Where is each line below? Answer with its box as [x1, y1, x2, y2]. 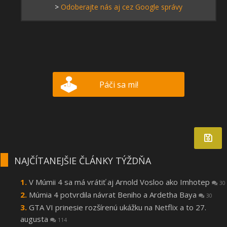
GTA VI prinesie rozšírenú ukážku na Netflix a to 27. [29, 202, 206, 212]
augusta [20, 213, 50, 224]
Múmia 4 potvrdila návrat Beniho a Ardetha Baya [29, 189, 199, 200]
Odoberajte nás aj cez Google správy [60, 2, 182, 12]
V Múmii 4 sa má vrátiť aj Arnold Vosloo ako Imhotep [29, 176, 212, 187]
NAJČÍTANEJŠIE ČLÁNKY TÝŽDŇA [14, 154, 151, 167]
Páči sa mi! [99, 79, 138, 90]
